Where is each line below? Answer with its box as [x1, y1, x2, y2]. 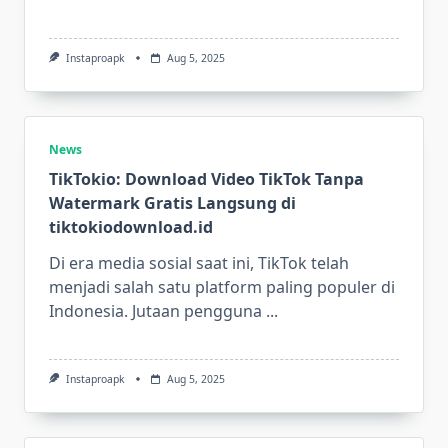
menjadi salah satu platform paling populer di [49, 276, 395, 299]
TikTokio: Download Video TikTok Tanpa [49, 168, 364, 191]
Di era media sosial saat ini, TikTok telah [49, 252, 349, 275]
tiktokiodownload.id [49, 216, 213, 239]
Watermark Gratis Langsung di [49, 192, 296, 215]
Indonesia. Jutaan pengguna [49, 300, 262, 323]
